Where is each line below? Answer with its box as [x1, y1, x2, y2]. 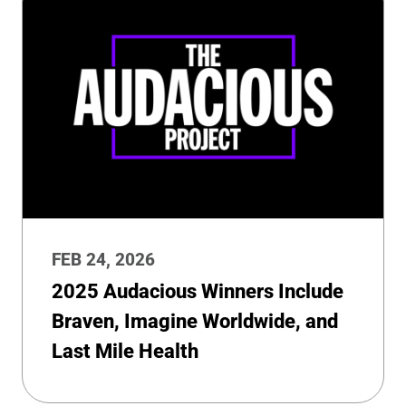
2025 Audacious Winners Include [52, 280, 343, 304]
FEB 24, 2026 [52, 249, 155, 271]
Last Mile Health [52, 340, 198, 363]
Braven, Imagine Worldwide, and [52, 310, 338, 333]
